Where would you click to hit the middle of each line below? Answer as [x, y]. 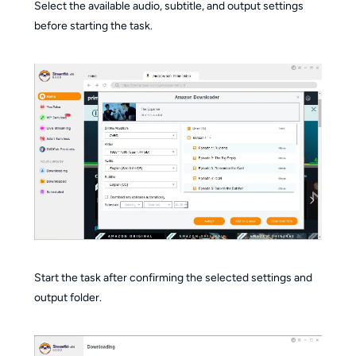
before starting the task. [93, 25]
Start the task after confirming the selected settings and [173, 277]
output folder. [68, 297]
